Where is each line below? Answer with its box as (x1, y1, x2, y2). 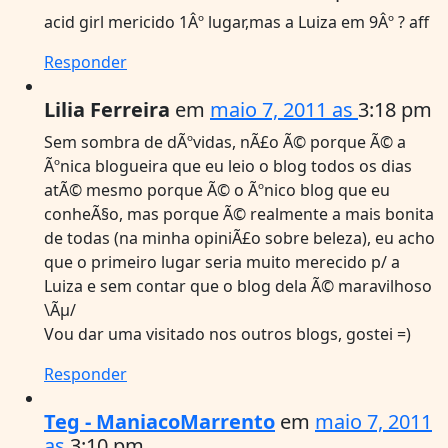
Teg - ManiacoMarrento (44, 407, 275, 435)
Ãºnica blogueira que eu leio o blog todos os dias (44, 154, 412, 177)
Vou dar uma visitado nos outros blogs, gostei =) (44, 322, 411, 345)
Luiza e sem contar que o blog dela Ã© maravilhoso (44, 274, 432, 297)
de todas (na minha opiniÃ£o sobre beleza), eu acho (44, 226, 435, 249)
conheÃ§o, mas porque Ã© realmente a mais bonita (44, 202, 434, 225)
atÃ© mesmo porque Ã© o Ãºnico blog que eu (44, 178, 390, 201)
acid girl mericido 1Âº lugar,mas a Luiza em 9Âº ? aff (44, 10, 429, 33)
